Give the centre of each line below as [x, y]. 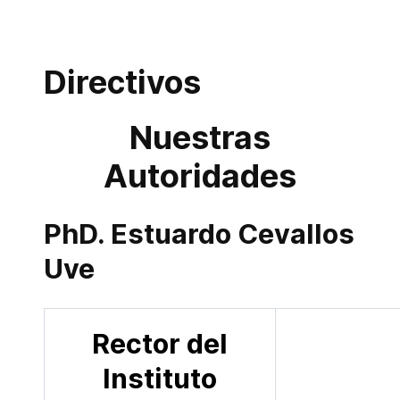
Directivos [122, 82]
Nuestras [200, 137]
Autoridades [200, 176]
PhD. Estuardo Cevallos [199, 234]
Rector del [160, 344]
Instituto [160, 379]
